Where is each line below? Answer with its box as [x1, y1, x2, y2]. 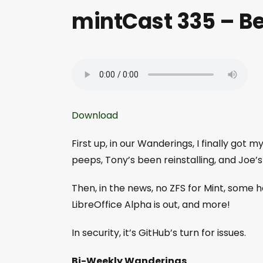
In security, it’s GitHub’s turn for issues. [72, 226, 246, 240]
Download [72, 109, 118, 123]
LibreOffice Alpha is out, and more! [72, 198, 230, 212]
